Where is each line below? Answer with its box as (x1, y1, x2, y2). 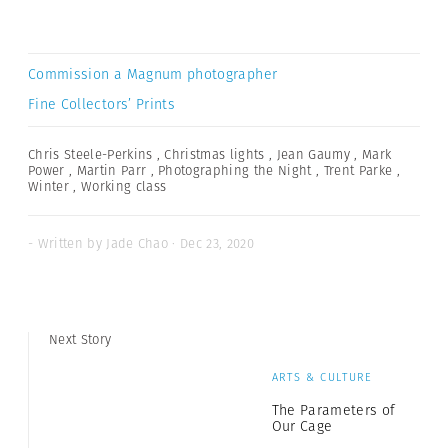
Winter (28, 177, 69, 197)
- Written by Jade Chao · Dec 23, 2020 (28, 234, 255, 254)
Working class (80, 177, 167, 197)
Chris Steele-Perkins (28, 145, 153, 165)
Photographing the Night (158, 161, 312, 181)
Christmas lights (164, 145, 265, 165)
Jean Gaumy (276, 145, 350, 165)
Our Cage (271, 416, 333, 437)
